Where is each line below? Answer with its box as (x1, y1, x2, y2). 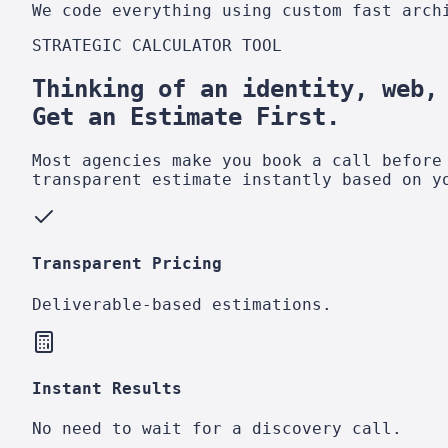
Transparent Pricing (32, 254, 222, 274)
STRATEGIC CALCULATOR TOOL (32, 36, 282, 56)
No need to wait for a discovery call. (32, 419, 402, 439)
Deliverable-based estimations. (32, 294, 332, 314)
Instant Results (32, 378, 182, 398)
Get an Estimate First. (32, 103, 340, 132)
